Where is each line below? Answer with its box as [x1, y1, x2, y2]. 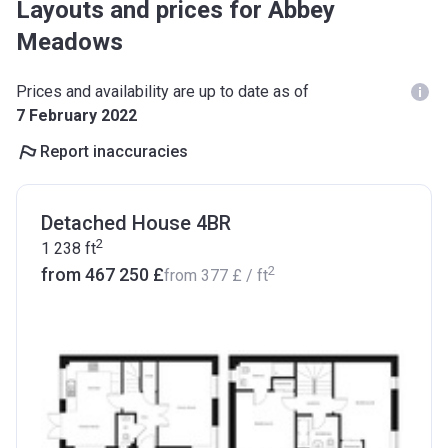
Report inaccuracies [40, 142, 188, 161]
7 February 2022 [16, 106, 137, 125]
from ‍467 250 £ [41, 264, 164, 285]
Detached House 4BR [41, 211, 231, 235]
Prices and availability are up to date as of [16, 82, 309, 101]
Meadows [16, 28, 123, 56]
